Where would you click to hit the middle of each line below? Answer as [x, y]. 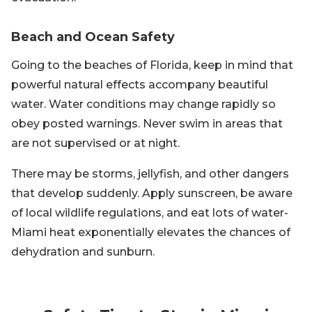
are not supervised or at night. [95, 143]
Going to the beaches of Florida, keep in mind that [152, 65]
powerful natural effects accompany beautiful [140, 85]
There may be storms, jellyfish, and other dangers [150, 174]
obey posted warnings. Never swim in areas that [147, 124]
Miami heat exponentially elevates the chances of [151, 232]
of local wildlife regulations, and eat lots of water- [150, 213]
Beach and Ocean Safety [93, 37]
